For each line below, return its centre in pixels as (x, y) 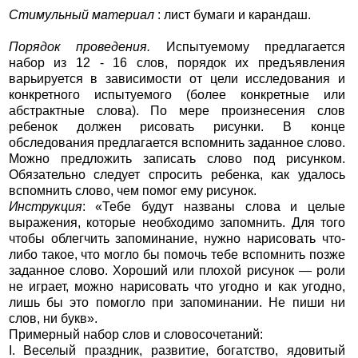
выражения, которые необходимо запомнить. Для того (177, 223)
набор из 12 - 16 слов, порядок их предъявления (177, 63)
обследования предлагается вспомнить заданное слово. (177, 143)
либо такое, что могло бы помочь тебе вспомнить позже (177, 255)
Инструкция (45, 207)
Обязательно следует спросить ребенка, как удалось (177, 175)
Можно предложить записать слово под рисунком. (177, 159)
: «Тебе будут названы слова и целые (214, 207)
